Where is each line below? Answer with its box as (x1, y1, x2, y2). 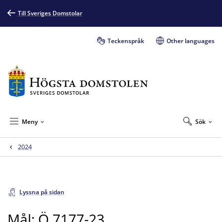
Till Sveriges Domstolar (18, 9, 82, 17)
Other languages (166, 37, 215, 45)
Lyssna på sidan (19, 188, 64, 196)
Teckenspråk (108, 37, 144, 45)
